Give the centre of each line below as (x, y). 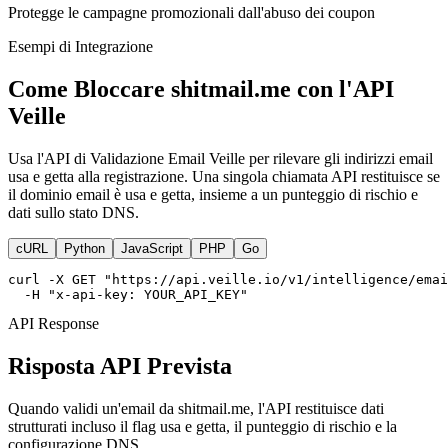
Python (84, 248)
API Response (53, 323)
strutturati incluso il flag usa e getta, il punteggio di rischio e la (202, 426)
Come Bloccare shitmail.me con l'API (201, 88)
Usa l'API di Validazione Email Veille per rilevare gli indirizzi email (220, 158)
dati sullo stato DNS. (73, 212)
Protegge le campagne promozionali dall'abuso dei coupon (191, 12)
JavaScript (152, 248)
